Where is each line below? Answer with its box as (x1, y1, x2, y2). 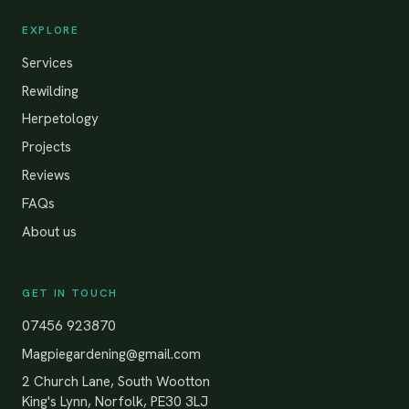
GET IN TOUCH (22, 285, 118, 300)
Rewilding (22, 81, 79, 100)
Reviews (22, 165, 70, 184)
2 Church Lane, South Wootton (22, 372, 210, 392)
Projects (22, 138, 71, 157)
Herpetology (22, 110, 99, 129)
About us (22, 222, 77, 241)
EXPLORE (22, 22, 79, 37)
